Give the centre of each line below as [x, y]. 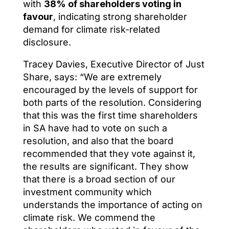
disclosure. [47, 42]
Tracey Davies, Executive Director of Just [113, 64]
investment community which [87, 192]
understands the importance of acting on [112, 204]
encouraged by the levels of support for [110, 89]
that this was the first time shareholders [110, 115]
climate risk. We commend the [89, 217]
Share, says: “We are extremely [92, 77]
